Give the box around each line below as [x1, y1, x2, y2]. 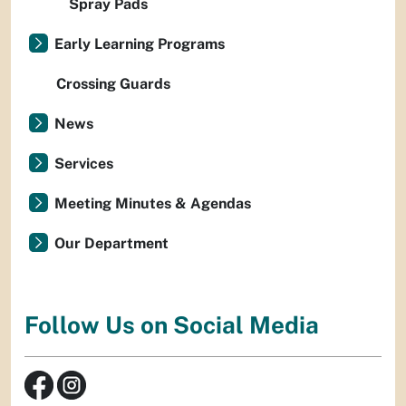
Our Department [54, 235, 169, 252]
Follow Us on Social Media [24, 311, 319, 340]
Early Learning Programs [54, 35, 225, 53]
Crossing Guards [56, 75, 170, 92]
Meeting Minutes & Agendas [54, 195, 251, 212]
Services [54, 155, 113, 172]
